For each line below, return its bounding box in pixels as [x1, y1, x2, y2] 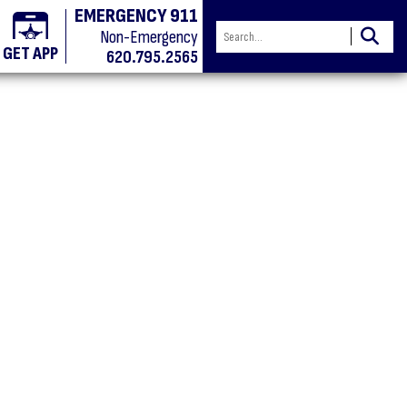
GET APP [3, 43, 58, 65]
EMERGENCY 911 [74, 4, 198, 28]
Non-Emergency [100, 26, 198, 48]
